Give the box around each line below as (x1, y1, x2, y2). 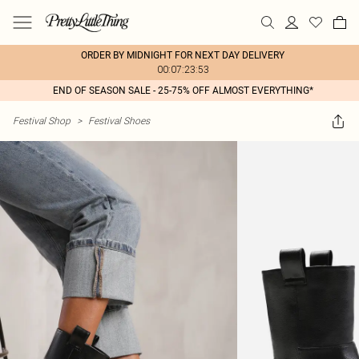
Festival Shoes (88, 115, 150, 127)
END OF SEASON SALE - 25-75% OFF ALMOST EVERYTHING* (52, 85, 313, 96)
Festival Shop (13, 115, 71, 127)
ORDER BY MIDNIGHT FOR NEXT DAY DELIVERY (81, 50, 284, 61)
